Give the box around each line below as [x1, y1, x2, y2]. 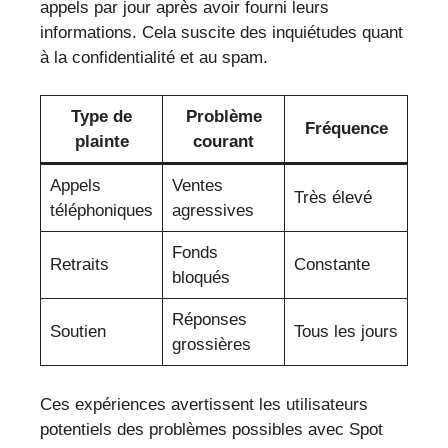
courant [193, 132, 254, 152]
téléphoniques [49, 201, 153, 221]
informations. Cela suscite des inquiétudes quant [40, 22, 403, 42]
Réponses [171, 310, 247, 330]
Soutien [49, 322, 106, 342]
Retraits [49, 255, 109, 275]
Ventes [171, 176, 223, 196]
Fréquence [304, 119, 388, 139]
